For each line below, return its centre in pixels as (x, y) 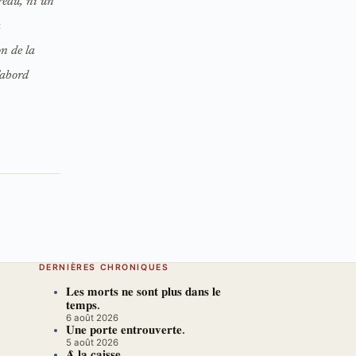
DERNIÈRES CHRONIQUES (104, 267)
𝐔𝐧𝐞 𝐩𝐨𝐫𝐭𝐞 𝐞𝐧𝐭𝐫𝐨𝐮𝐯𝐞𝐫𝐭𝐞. (125, 331)
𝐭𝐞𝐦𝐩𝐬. (83, 307)
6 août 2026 (92, 318)
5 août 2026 (92, 343)
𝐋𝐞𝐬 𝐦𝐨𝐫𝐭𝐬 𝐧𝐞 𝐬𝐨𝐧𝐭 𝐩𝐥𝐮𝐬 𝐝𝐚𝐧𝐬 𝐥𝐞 (143, 293)
